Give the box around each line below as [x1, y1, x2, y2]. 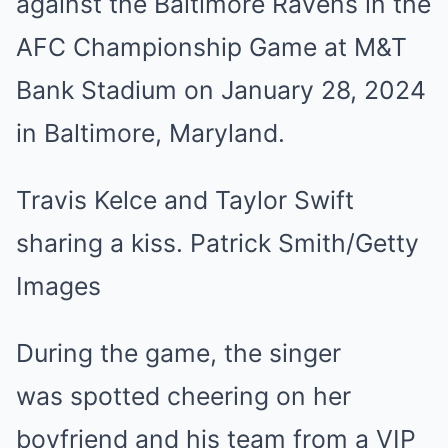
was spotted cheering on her [16, 381, 351, 411]
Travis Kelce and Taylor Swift [16, 185, 354, 215]
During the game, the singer [16, 338, 341, 368]
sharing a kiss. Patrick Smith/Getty [16, 228, 419, 258]
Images [16, 271, 101, 301]
